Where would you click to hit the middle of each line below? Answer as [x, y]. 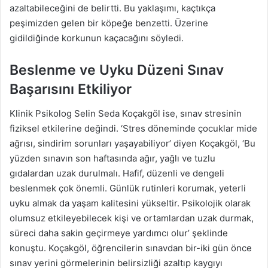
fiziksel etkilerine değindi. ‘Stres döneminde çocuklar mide [133, 128]
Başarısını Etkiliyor [71, 89]
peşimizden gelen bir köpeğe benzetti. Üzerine [109, 23]
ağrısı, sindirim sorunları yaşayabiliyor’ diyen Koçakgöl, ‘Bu [133, 143]
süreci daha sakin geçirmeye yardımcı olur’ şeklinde [119, 233]
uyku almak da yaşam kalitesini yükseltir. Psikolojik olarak [130, 203]
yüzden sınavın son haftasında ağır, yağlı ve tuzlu [112, 158]
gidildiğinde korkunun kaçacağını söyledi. [97, 38]
